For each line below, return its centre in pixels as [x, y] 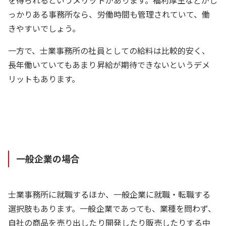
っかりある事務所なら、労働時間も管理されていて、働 [109, 14]
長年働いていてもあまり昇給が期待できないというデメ [109, 65]
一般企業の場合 [48, 159]
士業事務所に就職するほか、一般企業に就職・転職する [109, 194]
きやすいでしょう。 [44, 29]
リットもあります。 [44, 79]
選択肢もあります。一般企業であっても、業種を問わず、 [112, 209]
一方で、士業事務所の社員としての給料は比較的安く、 [109, 51]
